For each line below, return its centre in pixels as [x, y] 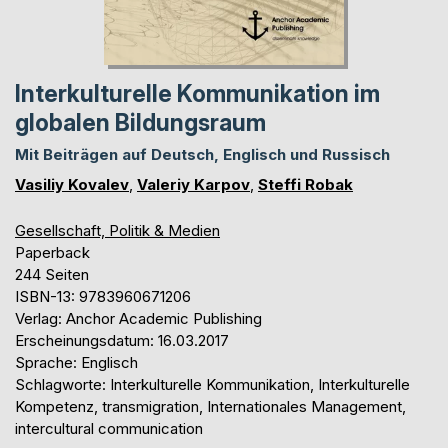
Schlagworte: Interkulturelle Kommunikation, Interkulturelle [212, 384]
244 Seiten [52, 274]
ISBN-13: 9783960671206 [103, 296]
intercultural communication [109, 428]
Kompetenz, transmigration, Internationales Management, [210, 406]
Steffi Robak [305, 184]
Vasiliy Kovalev [72, 184]
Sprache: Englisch [76, 362]
